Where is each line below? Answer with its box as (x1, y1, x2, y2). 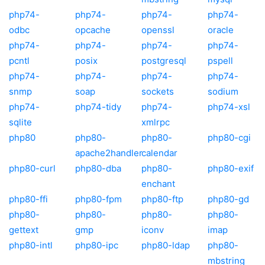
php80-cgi (208, 131, 251, 143)
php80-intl (9, 239, 53, 251)
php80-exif (208, 162, 254, 174)
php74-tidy (75, 101, 121, 112)
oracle (208, 24, 234, 35)
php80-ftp (141, 193, 183, 205)
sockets (141, 85, 174, 97)
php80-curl (9, 162, 56, 174)
